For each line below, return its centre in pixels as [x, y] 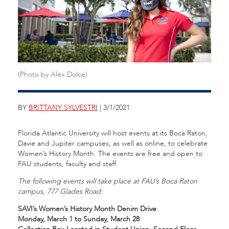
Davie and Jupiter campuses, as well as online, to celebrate [113, 143]
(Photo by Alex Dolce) [53, 74]
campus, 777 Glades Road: [60, 191]
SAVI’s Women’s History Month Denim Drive [87, 209]
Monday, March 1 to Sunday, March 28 [79, 219]
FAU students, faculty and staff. [68, 164]
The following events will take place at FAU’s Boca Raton [108, 181]
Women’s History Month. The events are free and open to [110, 154]
